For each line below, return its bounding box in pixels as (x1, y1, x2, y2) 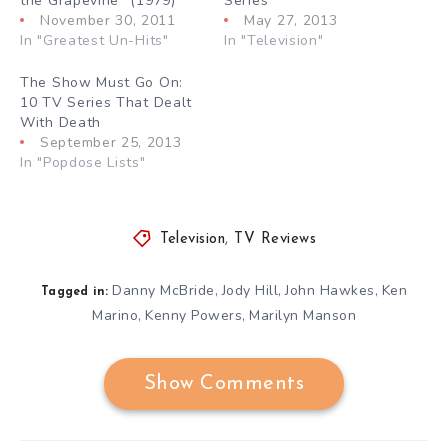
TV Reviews (234, 231, 317, 247)
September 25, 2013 (40, 132, 182, 152)
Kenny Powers (145, 305, 242, 325)
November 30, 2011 (40, 10, 176, 30)
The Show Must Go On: (20, 72, 183, 92)
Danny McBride (112, 280, 215, 300)
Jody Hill (221, 280, 278, 300)
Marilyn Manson (249, 305, 356, 325)
